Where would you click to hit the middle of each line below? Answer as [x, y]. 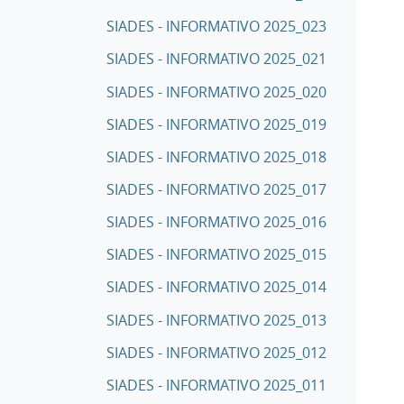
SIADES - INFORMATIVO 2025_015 [216, 255]
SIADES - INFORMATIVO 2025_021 [216, 59]
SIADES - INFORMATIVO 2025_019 [216, 124]
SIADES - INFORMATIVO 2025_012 [216, 352]
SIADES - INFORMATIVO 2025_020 [216, 92]
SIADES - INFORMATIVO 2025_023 [216, 27]
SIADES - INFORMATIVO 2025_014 [216, 287]
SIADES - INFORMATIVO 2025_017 [216, 189]
